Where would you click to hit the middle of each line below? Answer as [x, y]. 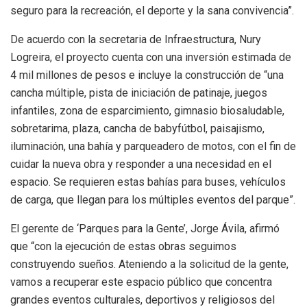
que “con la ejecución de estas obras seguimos [123, 246]
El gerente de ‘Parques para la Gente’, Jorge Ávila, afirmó [145, 228]
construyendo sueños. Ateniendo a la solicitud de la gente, [149, 264]
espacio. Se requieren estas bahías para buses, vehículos [148, 182]
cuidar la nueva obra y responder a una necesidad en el [141, 164]
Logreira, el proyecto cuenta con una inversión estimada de [151, 57]
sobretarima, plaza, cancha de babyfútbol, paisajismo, [137, 128]
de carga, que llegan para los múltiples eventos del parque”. [153, 199]
